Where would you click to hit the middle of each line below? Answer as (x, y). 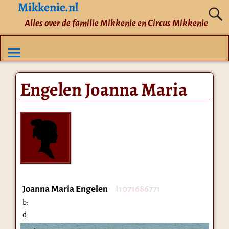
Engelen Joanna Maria (103, 89)
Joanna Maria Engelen (65, 189)
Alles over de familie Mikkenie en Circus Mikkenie (116, 23)
